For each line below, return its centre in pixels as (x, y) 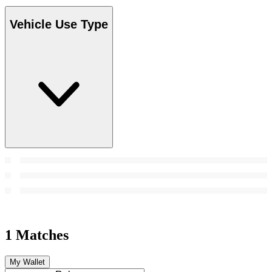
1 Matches (37, 235)
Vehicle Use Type (59, 25)
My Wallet (27, 262)
